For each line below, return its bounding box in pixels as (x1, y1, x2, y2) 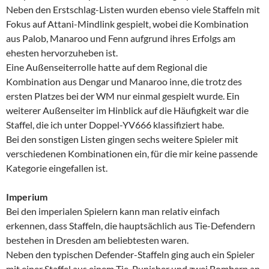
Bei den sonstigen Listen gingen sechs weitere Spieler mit (6, 133, 238, 145)
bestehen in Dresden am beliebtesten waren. (6, 234, 189, 246)
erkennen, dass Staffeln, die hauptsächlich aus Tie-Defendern (6, 219, 255, 231)
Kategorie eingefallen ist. (6, 162, 107, 174)
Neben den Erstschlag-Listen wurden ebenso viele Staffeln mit (6, 3, 260, 15)
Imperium (6, 190, 47, 202)
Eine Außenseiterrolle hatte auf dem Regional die (6, 61, 207, 73)
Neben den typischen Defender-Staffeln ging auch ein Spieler (6, 248, 255, 260)
